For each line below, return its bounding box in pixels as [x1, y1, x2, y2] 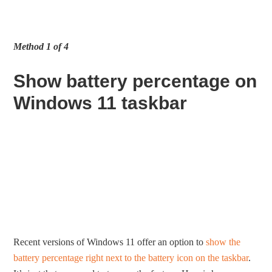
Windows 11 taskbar [13, 93, 188, 113]
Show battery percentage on [13, 71, 257, 91]
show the [206, 237, 241, 248]
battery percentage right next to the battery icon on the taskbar [13, 253, 249, 263]
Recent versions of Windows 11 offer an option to [13, 237, 206, 248]
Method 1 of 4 [13, 41, 69, 52]
